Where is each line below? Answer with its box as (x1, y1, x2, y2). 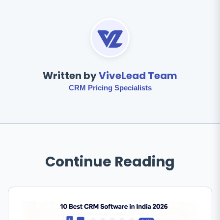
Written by (43, 69, 99, 83)
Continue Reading (45, 152, 175, 172)
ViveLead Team (99, 69, 177, 83)
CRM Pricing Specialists (68, 83, 152, 92)
